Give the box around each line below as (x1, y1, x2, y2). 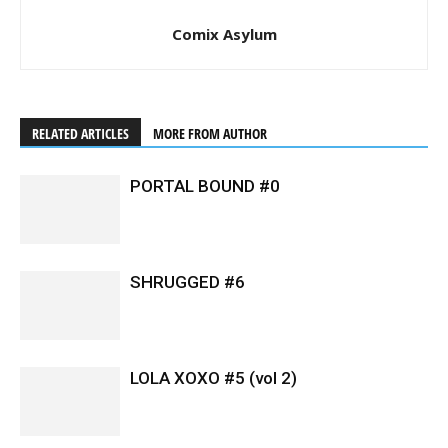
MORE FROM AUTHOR (153, 124, 267, 144)
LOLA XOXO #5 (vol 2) (130, 368, 297, 389)
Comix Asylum (171, 24, 277, 45)
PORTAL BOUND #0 (130, 176, 280, 197)
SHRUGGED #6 (130, 272, 245, 293)
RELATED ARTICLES (32, 124, 129, 144)
